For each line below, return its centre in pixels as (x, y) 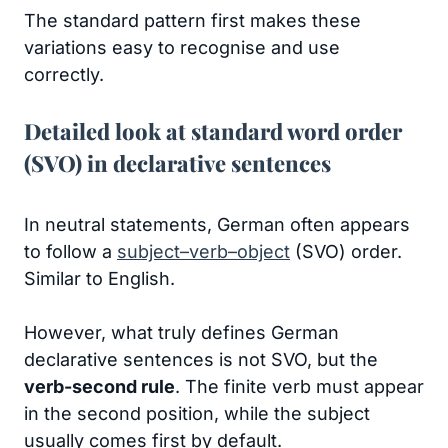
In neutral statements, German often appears (217, 224)
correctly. (64, 74)
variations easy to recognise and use (182, 47)
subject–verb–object (203, 251)
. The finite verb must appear (299, 386)
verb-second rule (99, 386)
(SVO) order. (346, 251)
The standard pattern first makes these (192, 20)
